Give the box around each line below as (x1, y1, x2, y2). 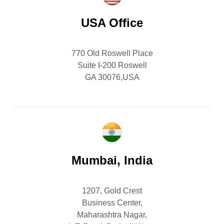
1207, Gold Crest (82, 186, 142, 195)
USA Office (81, 16, 143, 30)
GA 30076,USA (84, 73, 139, 82)
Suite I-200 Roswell (77, 61, 147, 70)
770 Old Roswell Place (71, 49, 153, 58)
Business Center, (81, 198, 142, 207)
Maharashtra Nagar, (77, 210, 147, 219)
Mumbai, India (71, 153, 152, 167)
